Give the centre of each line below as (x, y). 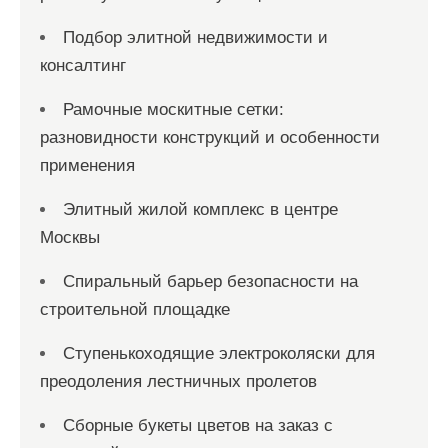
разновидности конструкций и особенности (210, 137)
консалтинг (83, 65)
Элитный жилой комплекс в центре (200, 209)
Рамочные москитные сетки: (173, 109)
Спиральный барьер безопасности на (210, 281)
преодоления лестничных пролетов (178, 381)
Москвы (70, 237)
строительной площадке (135, 309)
